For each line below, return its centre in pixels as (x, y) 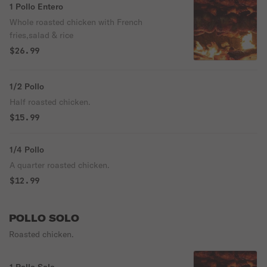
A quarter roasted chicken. (60, 165)
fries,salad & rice (41, 35)
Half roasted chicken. (50, 102)
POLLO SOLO (44, 218)
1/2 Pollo (27, 86)
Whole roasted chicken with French (76, 22)
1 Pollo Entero (36, 7)
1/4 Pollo (27, 150)
